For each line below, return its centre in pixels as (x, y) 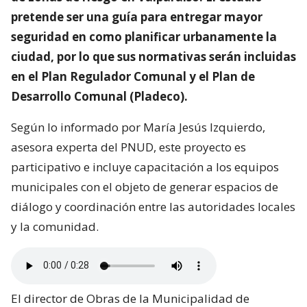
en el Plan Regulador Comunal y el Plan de (133, 76)
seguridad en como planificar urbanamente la (144, 36)
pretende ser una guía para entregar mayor (137, 16)
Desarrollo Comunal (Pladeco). (99, 96)
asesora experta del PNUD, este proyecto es (128, 147)
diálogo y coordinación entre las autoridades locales (153, 206)
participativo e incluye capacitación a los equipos (145, 167)
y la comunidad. (55, 226)
